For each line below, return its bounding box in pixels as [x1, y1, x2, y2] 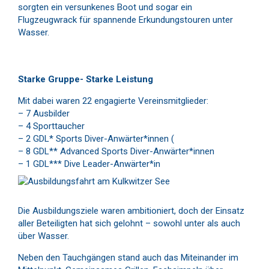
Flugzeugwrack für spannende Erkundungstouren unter [18, 14, 233, 25]
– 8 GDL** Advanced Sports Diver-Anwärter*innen [18, 146, 214, 157]
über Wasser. [18, 231, 69, 241]
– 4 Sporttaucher [18, 121, 85, 131]
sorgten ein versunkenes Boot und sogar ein [18, 2, 192, 13]
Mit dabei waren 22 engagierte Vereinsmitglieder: [18, 95, 208, 106]
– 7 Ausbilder [18, 108, 70, 119]
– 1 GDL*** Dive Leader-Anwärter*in [18, 159, 160, 169]
